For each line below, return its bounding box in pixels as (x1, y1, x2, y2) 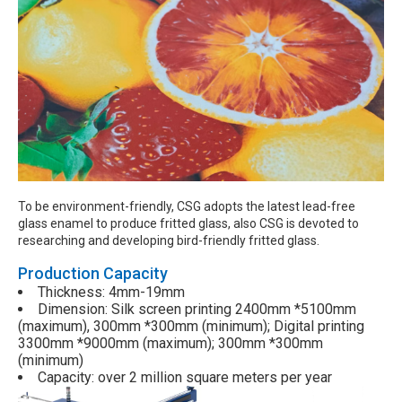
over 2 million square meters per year (98, 368, 332, 386)
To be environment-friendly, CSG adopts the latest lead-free (18, 199, 355, 214)
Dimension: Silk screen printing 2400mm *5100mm (38, 300, 356, 318)
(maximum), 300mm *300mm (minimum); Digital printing (18, 317, 364, 335)
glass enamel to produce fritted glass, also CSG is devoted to (18, 216, 359, 232)
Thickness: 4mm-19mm (38, 283, 185, 301)
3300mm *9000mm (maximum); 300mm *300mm (18, 334, 323, 352)
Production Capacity (18, 263, 168, 283)
